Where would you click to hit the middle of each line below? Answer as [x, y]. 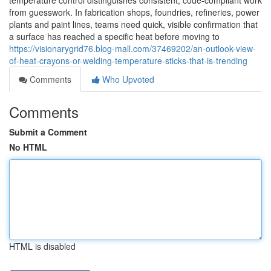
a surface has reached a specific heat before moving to [114, 36]
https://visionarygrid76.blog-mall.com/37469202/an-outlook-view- [132, 48]
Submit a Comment [48, 132]
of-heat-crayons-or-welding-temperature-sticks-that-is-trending [128, 60]
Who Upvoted [127, 79]
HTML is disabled [42, 246]
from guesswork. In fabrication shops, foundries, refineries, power [134, 12]
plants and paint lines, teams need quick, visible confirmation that [133, 24]
